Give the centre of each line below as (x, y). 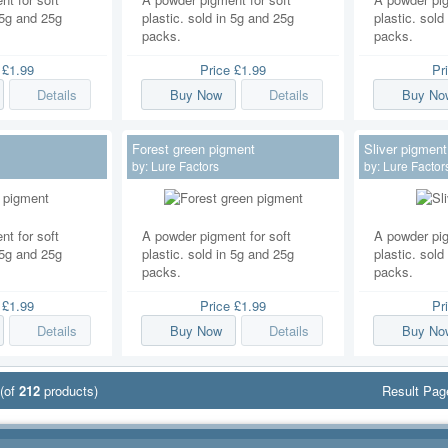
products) (69, 391)
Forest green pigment (193, 148)
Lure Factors (185, 165)
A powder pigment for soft (216, 235)
